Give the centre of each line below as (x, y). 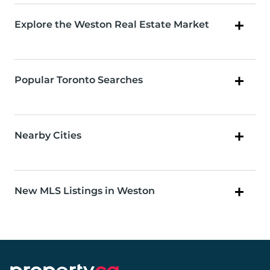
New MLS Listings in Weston (85, 191)
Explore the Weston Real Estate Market (112, 25)
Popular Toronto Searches (79, 80)
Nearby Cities (48, 136)
